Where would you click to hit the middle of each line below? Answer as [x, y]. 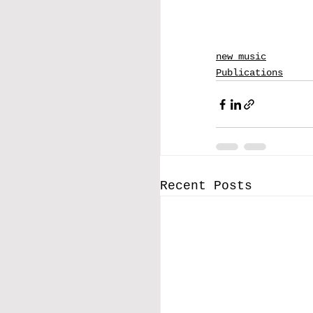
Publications [249, 73]
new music [241, 57]
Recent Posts [206, 186]
